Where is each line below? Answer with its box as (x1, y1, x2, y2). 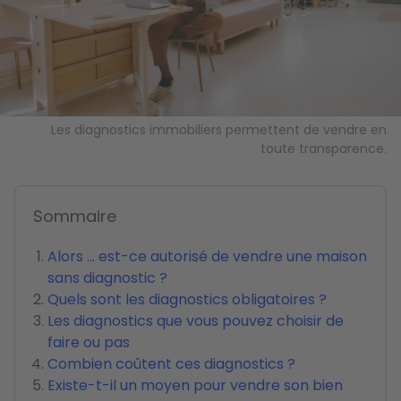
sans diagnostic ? (47, 267, 167, 288)
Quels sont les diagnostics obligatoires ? (47, 288, 327, 310)
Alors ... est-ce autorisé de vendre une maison (47, 245, 367, 267)
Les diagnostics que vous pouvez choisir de (47, 310, 344, 331)
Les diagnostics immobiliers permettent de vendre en (51, 120, 387, 139)
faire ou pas (47, 331, 130, 353)
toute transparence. (260, 139, 387, 158)
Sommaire (33, 204, 116, 227)
